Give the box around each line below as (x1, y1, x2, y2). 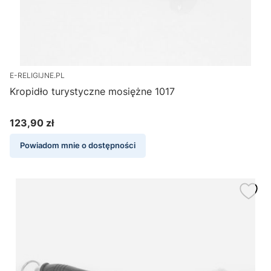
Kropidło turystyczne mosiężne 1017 (10, 85, 175, 98)
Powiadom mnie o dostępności (20, 141, 135, 151)
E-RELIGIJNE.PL (10, 71, 65, 80)
